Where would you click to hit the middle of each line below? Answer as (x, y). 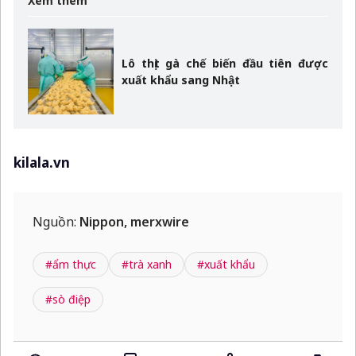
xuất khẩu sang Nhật (181, 80)
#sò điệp (68, 300)
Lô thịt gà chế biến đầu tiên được (225, 64)
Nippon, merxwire (134, 222)
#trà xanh (147, 265)
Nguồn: (56, 222)
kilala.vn (42, 163)
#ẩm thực (71, 265)
